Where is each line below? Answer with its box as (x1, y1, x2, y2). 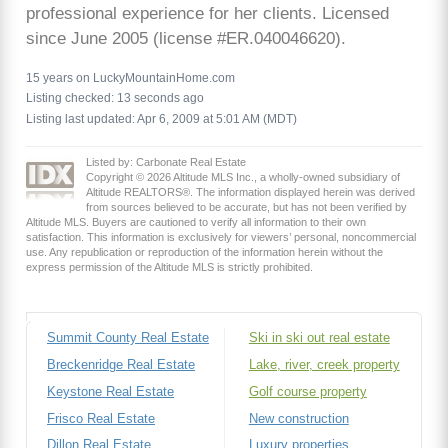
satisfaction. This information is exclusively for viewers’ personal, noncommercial (26, 230, 416, 243)
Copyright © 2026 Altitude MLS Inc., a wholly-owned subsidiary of (86, 170, 400, 183)
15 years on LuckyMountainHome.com (26, 70, 235, 85)
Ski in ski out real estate (248, 330, 390, 346)
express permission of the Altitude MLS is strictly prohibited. (26, 260, 313, 273)
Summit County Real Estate (47, 330, 209, 346)
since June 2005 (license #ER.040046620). (26, 28, 346, 48)
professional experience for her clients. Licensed (26, 3, 389, 23)
